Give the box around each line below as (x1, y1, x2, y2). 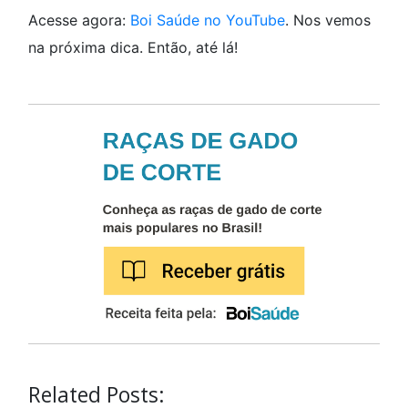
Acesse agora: (28, 10, 130, 29)
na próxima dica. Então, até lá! (28, 37, 238, 56)
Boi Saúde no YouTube (130, 10, 285, 29)
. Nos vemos (285, 10, 371, 29)
